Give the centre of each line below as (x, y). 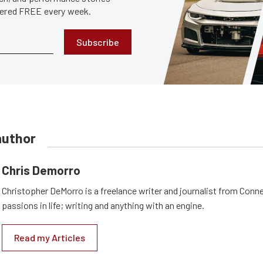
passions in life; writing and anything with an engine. (103, 205)
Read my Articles (50, 237)
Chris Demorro (41, 170)
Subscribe (98, 42)
